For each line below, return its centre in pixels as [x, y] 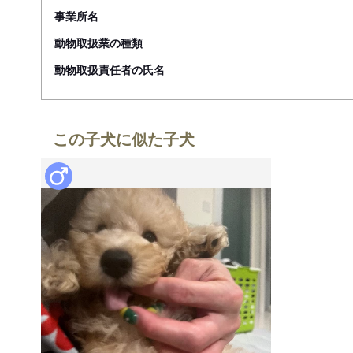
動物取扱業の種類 [98, 43]
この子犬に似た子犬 [124, 139]
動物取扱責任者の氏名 [110, 70]
